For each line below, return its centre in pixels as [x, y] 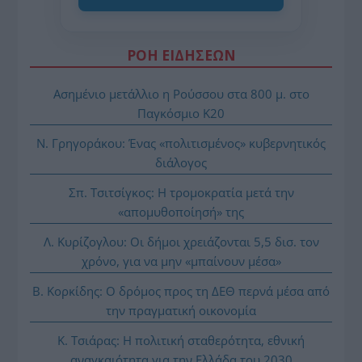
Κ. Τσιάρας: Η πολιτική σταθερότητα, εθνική [181, 340]
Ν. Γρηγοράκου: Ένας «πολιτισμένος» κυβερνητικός [181, 143]
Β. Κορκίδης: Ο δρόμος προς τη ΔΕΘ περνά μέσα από [181, 290]
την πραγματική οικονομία [181, 310]
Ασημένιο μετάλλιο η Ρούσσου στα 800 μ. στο [181, 93]
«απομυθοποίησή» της [181, 211]
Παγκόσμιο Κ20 [181, 113]
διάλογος [181, 162]
